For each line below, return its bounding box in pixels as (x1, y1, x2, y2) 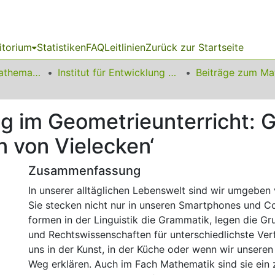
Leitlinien (104, 41, 145, 53)
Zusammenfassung (28, 163, 141, 178)
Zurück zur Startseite (145, 41, 244, 53)
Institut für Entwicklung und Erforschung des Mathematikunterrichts (168, 66, 176, 79)
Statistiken (37, 41, 86, 53)
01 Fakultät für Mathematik (33, 66, 41, 79)
